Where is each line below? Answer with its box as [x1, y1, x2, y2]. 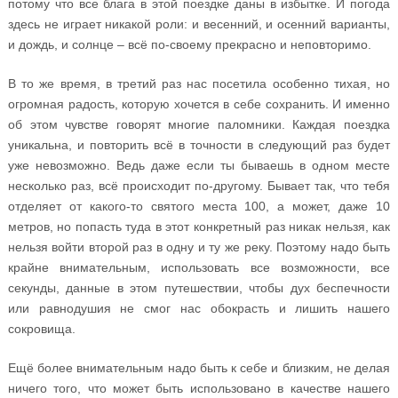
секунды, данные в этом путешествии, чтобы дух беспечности [7, 281, 391, 296]
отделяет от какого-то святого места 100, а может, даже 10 [7, 199, 391, 214]
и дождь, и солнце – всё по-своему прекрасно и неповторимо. [7, 37, 371, 52]
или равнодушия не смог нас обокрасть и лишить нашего [7, 301, 391, 316]
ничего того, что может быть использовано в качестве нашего [7, 381, 391, 396]
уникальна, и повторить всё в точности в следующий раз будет [7, 138, 391, 153]
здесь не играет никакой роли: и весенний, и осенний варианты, [7, 17, 391, 32]
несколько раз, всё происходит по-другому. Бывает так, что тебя [7, 179, 391, 194]
